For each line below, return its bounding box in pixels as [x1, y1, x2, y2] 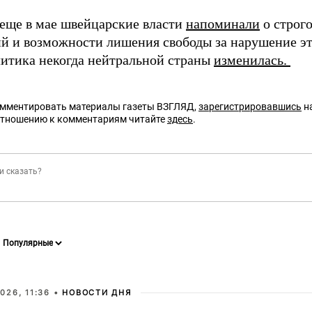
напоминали [186, 16, 260, 31]
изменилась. [214, 52, 290, 68]
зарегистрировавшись [198, 101, 302, 112]
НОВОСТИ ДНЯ [62, 288, 132, 297]
